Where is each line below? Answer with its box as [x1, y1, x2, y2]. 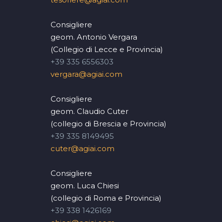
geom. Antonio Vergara [51, 32, 137, 42]
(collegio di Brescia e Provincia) [51, 118, 166, 128]
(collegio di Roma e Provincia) [51, 193, 162, 203]
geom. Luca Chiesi [51, 180, 119, 190]
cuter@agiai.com [51, 143, 114, 153]
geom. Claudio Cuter [51, 106, 128, 116]
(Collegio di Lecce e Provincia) [51, 44, 163, 54]
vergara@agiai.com [51, 69, 122, 79]
